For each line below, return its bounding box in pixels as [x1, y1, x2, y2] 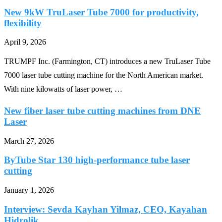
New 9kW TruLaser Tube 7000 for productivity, [4, 6, 199, 17]
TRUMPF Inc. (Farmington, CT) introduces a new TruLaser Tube [4, 57, 211, 66]
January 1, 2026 [4, 186, 54, 195]
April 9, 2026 [4, 38, 46, 47]
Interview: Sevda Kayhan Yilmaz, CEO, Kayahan [4, 204, 207, 215]
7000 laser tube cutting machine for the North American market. [4, 71, 203, 80]
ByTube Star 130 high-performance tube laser [4, 155, 190, 166]
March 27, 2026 [4, 136, 54, 145]
